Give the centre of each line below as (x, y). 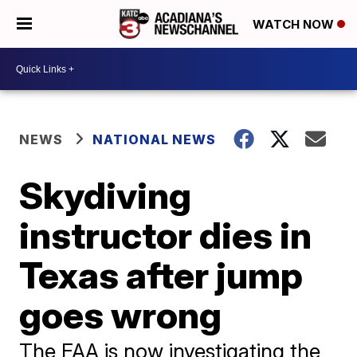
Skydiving (106, 195)
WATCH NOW (295, 25)
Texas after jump (161, 275)
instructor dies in (166, 235)
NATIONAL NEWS (155, 139)
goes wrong (121, 315)
